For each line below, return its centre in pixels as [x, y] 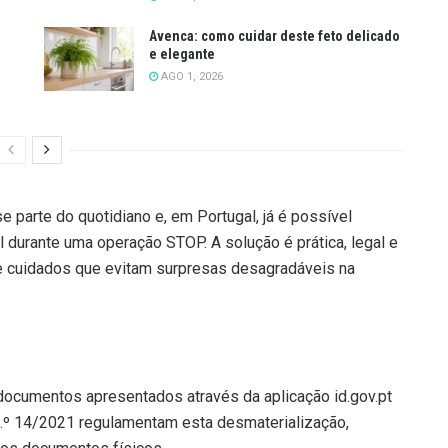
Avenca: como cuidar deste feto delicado [274, 35]
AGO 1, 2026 [190, 76]
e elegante [182, 53]
